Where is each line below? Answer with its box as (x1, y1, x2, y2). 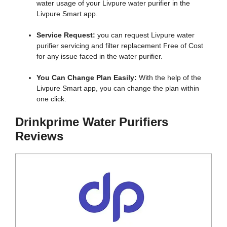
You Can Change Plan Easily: (36, 73, 139, 82)
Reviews (15, 129, 63, 143)
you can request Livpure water (95, 30, 195, 39)
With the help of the (139, 73, 201, 82)
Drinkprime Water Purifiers (15, 115, 168, 129)
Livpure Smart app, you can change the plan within (36, 84, 199, 92)
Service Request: (36, 30, 95, 39)
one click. (36, 94, 66, 103)
